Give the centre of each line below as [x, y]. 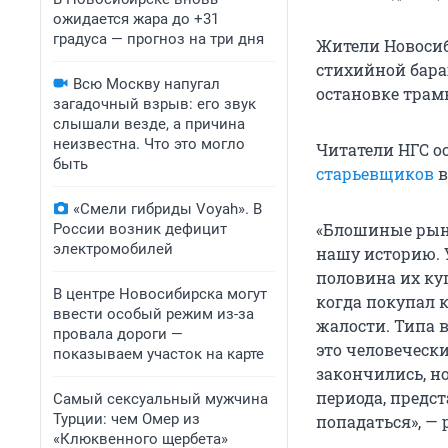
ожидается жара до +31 [136, 19]
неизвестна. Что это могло [149, 144]
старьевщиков [375, 174]
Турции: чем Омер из [126, 419]
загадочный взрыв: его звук [154, 104]
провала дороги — [118, 334]
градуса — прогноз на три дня [158, 39]
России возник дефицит [140, 229]
